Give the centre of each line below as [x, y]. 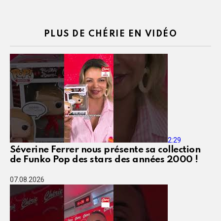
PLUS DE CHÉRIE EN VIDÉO [110, 34]
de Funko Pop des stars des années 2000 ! [104, 160]
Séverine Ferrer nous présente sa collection [105, 150]
